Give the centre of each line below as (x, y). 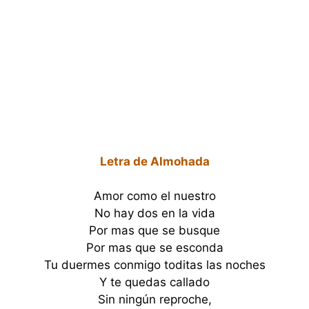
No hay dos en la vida (154, 213)
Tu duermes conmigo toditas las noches (154, 265)
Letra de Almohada (154, 161)
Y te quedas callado (154, 282)
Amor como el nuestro (154, 196)
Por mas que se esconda (154, 248)
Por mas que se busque (154, 230)
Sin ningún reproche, (154, 299)
